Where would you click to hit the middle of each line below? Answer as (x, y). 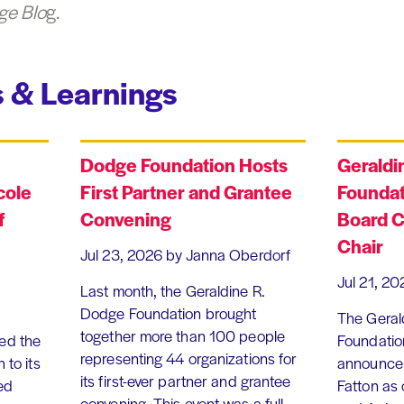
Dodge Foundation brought (169, 312)
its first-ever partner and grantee (186, 380)
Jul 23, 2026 (122, 254)
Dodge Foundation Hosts (184, 164)
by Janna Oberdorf (229, 254)
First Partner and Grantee (186, 191)
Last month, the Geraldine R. (173, 290)
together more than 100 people (183, 335)
